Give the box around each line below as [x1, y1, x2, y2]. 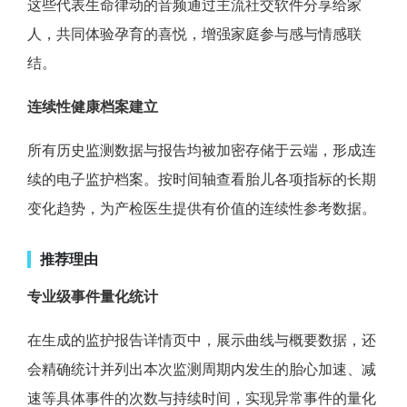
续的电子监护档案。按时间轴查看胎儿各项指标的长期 [27, 169, 376, 188]
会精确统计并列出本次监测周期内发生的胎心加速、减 [27, 359, 376, 378]
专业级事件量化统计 [27, 286, 158, 305]
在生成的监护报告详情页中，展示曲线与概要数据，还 [27, 330, 376, 349]
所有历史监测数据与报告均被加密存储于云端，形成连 [27, 140, 376, 159]
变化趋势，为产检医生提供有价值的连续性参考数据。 [27, 198, 376, 217]
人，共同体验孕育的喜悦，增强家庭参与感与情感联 [27, 24, 362, 43]
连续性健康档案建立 [27, 96, 158, 115]
